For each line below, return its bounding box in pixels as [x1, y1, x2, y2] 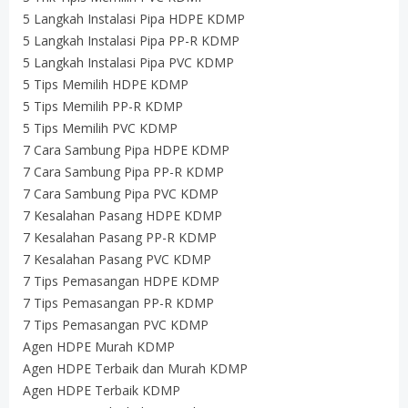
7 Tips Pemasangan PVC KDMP [23, 316, 209, 333]
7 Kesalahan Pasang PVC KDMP [23, 250, 211, 268]
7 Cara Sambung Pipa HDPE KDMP [23, 141, 229, 158]
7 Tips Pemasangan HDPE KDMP [23, 272, 219, 290]
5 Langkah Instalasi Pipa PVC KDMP [23, 54, 234, 71]
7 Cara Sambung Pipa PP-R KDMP [23, 163, 224, 180]
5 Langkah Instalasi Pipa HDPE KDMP [23, 10, 245, 27]
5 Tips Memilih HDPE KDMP [23, 76, 189, 93]
